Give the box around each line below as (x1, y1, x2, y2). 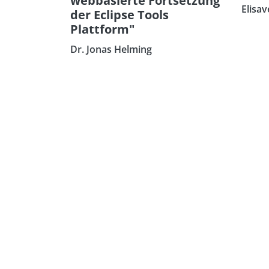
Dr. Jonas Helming (70, 42, 152, 56)
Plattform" (70, 20, 134, 37)
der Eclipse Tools (70, 6, 169, 23)
